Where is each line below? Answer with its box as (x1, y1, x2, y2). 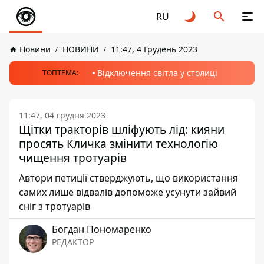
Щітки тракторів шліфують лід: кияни (19, 121, 225, 137)
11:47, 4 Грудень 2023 (111, 44, 197, 55)
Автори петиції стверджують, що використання (19, 171, 238, 184)
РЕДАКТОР (52, 236, 94, 247)
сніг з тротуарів (19, 200, 90, 213)
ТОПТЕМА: (42, 68, 78, 78)
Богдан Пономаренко (52, 223, 151, 236)
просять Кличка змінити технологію (19, 136, 218, 151)
